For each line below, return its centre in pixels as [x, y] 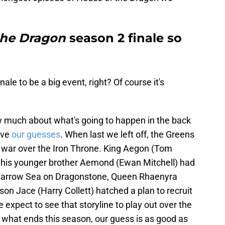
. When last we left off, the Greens [127, 135]
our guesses [36, 135]
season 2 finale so [126, 38]
